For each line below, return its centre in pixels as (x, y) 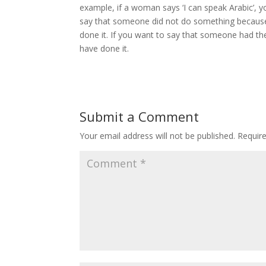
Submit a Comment (140, 116)
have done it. (104, 48)
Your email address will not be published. (158, 136)
